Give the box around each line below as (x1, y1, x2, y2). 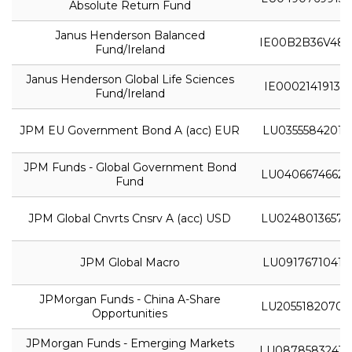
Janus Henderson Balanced (54, 27, 205, 42)
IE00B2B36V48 (259, 35, 345, 49)
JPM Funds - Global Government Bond (23, 159, 236, 174)
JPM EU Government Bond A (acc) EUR (20, 123, 240, 137)
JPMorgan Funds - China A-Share (38, 291, 221, 306)
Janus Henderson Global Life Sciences (25, 71, 234, 86)
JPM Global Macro (79, 255, 180, 269)
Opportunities (92, 306, 167, 321)
